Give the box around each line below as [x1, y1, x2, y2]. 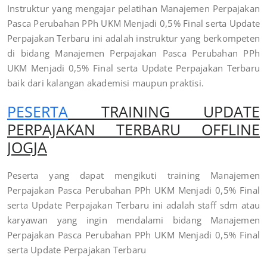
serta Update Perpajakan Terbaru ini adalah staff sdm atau [7, 198, 260, 211]
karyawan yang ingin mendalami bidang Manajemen [7, 213, 260, 226]
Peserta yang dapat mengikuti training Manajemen [7, 169, 260, 181]
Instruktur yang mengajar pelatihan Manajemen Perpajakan [7, 2, 260, 14]
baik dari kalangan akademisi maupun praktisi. [7, 76, 204, 89]
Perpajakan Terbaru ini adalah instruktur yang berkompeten [7, 32, 260, 44]
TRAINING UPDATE [68, 101, 260, 122]
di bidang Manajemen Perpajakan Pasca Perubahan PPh [7, 46, 260, 59]
